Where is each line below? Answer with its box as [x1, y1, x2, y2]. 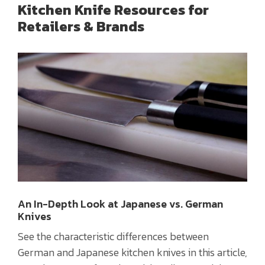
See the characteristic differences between [18, 228, 209, 245]
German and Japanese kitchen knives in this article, [18, 244, 247, 261]
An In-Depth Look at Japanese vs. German [18, 196, 223, 212]
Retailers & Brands [18, 16, 144, 37]
